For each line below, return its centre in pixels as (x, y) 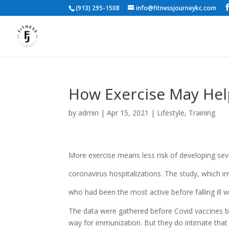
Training (202, 113)
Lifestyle (171, 113)
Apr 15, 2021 (128, 113)
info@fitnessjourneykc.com (176, 8)
